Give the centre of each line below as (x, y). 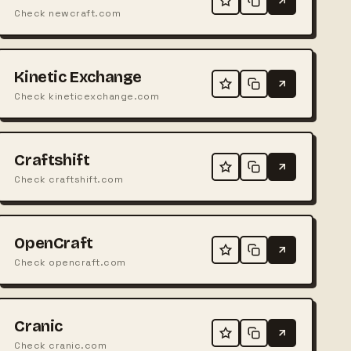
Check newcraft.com (68, 13)
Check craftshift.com (69, 179)
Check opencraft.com (70, 262)
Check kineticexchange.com (87, 96)
